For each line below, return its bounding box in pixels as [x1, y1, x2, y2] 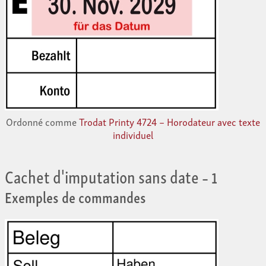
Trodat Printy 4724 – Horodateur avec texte [79, 113, 260, 130]
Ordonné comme [6, 113, 79, 130]
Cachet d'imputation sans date [5, 161, 199, 191]
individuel [113, 126, 153, 143]
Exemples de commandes [5, 183, 146, 209]
